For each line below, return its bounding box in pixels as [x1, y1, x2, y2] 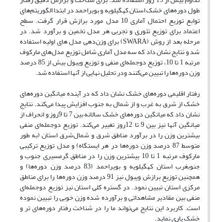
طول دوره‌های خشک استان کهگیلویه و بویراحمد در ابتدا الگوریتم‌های [20, 3, 200, 17]
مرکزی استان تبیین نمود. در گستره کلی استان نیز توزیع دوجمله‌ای [20, 180, 200, 194]
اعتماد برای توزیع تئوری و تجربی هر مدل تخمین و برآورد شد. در [20, 24, 200, 38]
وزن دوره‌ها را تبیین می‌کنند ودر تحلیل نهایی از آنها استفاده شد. [35, 66, 200, 80]
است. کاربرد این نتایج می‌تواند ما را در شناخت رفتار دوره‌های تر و [20, 201, 200, 215]
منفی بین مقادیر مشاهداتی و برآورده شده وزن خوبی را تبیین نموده [20, 191, 200, 205]
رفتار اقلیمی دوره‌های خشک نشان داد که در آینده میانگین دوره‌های [20, 87, 200, 101]
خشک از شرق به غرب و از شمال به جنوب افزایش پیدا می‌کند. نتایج [20, 97, 200, 111]
